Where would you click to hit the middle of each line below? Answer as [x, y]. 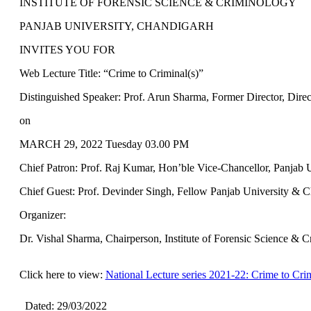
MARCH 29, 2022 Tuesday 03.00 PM [105, 144]
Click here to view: [62, 274]
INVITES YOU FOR [67, 49]
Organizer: [42, 215]
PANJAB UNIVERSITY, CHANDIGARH [116, 26]
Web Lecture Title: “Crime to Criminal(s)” [111, 73]
